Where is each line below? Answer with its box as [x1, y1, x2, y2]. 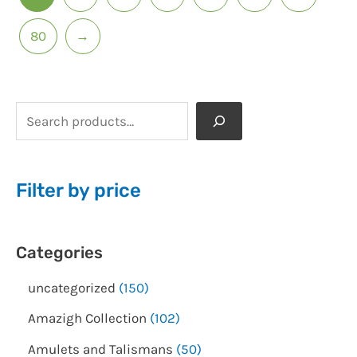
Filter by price [16, 179, 141, 202]
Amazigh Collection [28, 310, 147, 327]
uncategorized [28, 280, 116, 296]
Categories [16, 242, 103, 262]
